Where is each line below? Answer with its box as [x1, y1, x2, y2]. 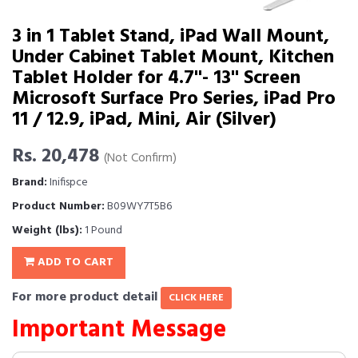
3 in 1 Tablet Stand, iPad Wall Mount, [12, 22, 329, 52]
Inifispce [47, 173, 88, 192]
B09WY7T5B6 [105, 197, 172, 216]
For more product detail [12, 287, 161, 308]
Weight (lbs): [12, 221, 82, 240]
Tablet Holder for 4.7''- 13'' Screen [12, 63, 300, 93]
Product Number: [12, 197, 105, 216]
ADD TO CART [34, 253, 113, 272]
